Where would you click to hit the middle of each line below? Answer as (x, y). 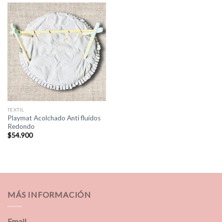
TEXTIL (16, 109)
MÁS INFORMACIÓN (49, 194)
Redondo (21, 126)
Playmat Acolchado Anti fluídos (54, 118)
